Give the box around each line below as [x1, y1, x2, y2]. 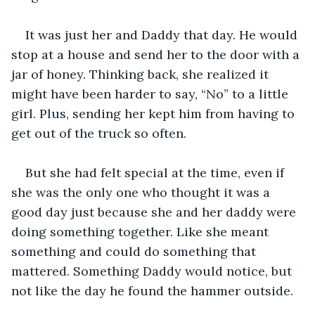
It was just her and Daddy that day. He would [25, 26, 301, 43]
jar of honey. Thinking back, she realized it [11, 65, 272, 82]
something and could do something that [11, 243, 259, 259]
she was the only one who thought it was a [11, 184, 274, 200]
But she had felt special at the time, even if [25, 164, 288, 181]
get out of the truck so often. [11, 124, 186, 141]
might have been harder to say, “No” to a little [11, 85, 292, 102]
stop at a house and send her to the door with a [11, 46, 303, 63]
